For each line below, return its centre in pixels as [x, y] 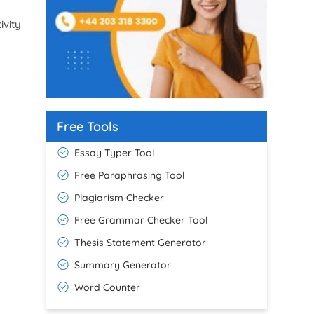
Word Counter [108, 287]
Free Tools [88, 126]
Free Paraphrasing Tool [130, 175]
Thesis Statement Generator [141, 242]
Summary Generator [123, 265]
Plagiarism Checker [120, 197]
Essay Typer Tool [115, 152]
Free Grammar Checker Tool [141, 220]
